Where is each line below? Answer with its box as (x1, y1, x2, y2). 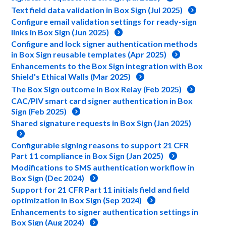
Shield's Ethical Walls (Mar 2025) (11, 72, 131, 81)
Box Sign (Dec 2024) (11, 173, 85, 183)
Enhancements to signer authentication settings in (11, 207, 199, 216)
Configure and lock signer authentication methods (11, 39, 198, 48)
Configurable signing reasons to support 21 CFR (11, 140, 189, 150)
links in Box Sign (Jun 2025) (11, 27, 109, 37)
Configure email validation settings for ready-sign (11, 17, 197, 26)
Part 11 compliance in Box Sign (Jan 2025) (11, 151, 164, 160)
